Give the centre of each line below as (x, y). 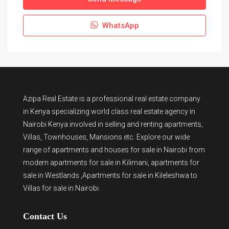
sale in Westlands (51, 175)
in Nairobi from (180, 150)
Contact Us (45, 216)
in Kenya (37, 111)
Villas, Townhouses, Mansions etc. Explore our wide (106, 137)
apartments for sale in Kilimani (99, 163)
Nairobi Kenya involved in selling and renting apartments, (113, 124)
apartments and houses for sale (103, 150)
